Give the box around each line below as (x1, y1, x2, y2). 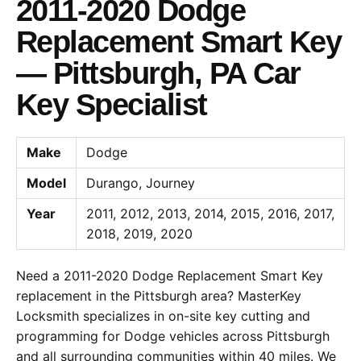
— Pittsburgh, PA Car (16, 56, 301, 90)
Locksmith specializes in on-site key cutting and (16, 307, 310, 324)
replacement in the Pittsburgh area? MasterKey (16, 287, 301, 304)
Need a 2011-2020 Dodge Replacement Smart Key (16, 267, 323, 284)
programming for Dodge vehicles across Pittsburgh (16, 327, 330, 344)
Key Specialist (16, 87, 207, 122)
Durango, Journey (86, 174, 195, 191)
